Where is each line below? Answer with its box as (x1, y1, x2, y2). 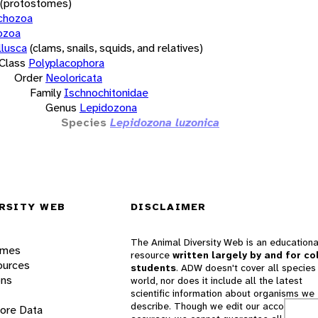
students (131, 261, 176, 275)
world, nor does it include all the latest (131, 274, 302, 287)
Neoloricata (45, 70, 102, 85)
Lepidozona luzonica (110, 114, 219, 130)
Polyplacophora (28, 55, 104, 70)
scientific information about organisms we (131, 287, 314, 300)
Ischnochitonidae (64, 84, 148, 100)
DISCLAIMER (131, 200, 207, 214)
